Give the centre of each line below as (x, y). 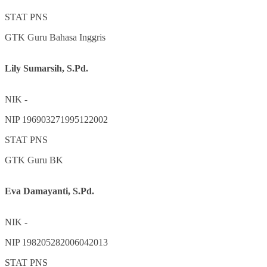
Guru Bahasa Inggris (66, 37)
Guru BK (45, 160)
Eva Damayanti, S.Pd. (49, 191)
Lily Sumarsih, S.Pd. (46, 68)
